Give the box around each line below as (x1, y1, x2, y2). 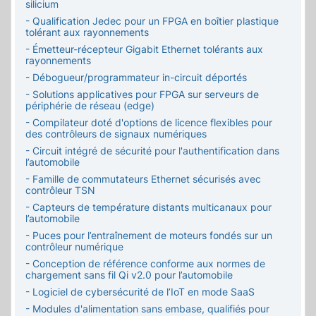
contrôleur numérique (25, 241, 123, 253)
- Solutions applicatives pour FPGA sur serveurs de (25, 88, 259, 101)
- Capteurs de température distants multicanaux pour (25, 201, 272, 214)
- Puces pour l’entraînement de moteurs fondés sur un (25, 229, 272, 242)
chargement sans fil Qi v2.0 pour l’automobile (25, 269, 233, 281)
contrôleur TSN (25, 184, 95, 197)
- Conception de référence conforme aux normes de (25, 257, 265, 270)
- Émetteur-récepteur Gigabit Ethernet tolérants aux (25, 43, 263, 56)
